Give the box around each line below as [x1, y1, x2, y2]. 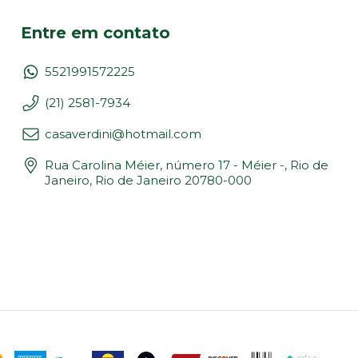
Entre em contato [21, 23, 170, 43]
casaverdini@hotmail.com [45, 125, 201, 141]
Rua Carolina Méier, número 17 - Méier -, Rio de [45, 157, 328, 173]
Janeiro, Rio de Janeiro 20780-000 [45, 172, 252, 188]
